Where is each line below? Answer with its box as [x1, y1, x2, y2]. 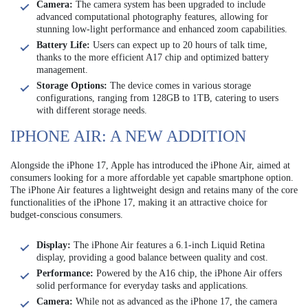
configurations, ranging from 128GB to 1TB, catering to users [36, 93, 278, 104]
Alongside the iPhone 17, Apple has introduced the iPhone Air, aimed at [10, 160, 290, 171]
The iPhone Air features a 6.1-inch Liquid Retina [71, 240, 265, 251]
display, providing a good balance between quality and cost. [36, 252, 268, 263]
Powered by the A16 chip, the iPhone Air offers [93, 268, 282, 279]
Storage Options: [36, 80, 107, 91]
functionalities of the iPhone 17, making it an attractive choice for [10, 197, 267, 208]
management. [36, 65, 88, 76]
